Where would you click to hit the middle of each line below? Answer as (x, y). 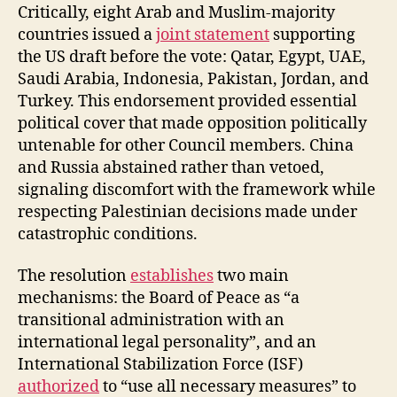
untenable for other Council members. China (186, 145)
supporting (312, 35)
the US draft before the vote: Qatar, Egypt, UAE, (192, 57)
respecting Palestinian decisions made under (187, 212)
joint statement (213, 35)
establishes (172, 276)
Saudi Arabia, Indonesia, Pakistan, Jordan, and (193, 79)
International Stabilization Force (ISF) (160, 365)
